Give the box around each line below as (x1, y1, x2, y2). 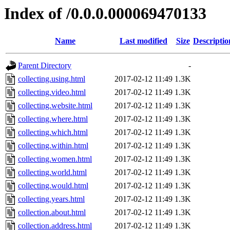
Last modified (120, 36, 167, 46)
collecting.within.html (18, 141, 88, 150)
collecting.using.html (18, 74, 85, 84)
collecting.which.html (18, 128, 88, 137)
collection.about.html (18, 208, 86, 217)
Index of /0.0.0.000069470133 (4, 4, 206, 23)
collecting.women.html (18, 155, 92, 164)
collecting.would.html (18, 181, 88, 190)
